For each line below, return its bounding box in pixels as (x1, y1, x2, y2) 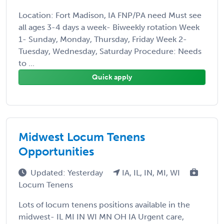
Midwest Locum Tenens (18, 129, 145, 144)
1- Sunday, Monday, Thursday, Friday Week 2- (18, 34, 187, 44)
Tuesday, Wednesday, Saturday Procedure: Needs (18, 46, 201, 56)
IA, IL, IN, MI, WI (120, 167, 182, 177)
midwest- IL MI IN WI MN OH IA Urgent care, (18, 211, 184, 221)
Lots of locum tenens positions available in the (18, 199, 190, 209)
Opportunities (18, 144, 94, 158)
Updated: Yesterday (30, 167, 105, 177)
